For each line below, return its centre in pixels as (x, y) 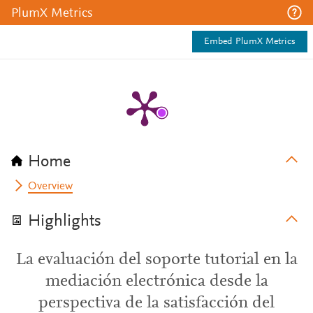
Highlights (65, 221)
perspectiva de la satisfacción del (156, 303)
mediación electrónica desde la (156, 282)
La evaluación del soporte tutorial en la (156, 260)
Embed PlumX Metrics (250, 42)
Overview (51, 187)
